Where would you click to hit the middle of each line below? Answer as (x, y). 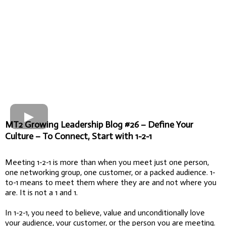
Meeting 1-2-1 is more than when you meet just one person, (107, 162)
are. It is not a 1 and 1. (41, 192)
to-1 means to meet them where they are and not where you (111, 182)
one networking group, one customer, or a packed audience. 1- (110, 172)
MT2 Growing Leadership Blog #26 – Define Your (99, 124)
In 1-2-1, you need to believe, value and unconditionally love (105, 212)
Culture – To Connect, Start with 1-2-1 (78, 136)
